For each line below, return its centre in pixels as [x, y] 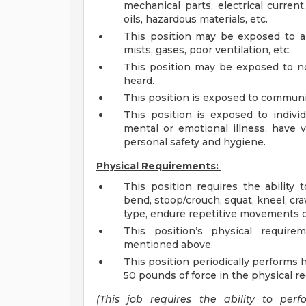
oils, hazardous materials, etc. [196, 19]
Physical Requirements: [159, 166]
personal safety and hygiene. [195, 142]
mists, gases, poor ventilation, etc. [207, 50]
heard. [139, 81]
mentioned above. [168, 245]
